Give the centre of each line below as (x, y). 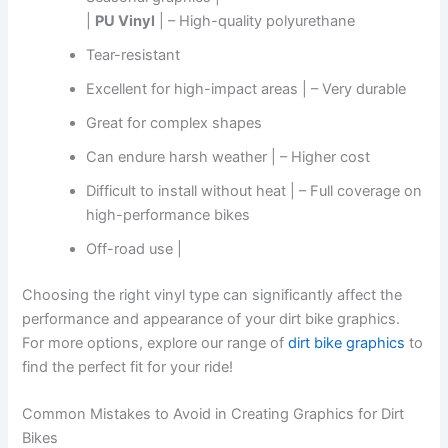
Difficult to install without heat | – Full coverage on (254, 191)
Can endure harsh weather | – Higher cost (228, 157)
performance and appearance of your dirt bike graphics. (211, 318)
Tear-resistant (133, 55)
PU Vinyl (125, 21)
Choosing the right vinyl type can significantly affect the (212, 294)
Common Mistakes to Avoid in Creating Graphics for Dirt (213, 414)
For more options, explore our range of (155, 342)
